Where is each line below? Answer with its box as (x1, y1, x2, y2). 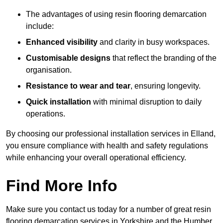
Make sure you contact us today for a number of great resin (6, 205, 211, 214)
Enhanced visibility (26, 38, 98, 47)
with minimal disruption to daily (91, 98, 202, 107)
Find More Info (6, 177, 117, 195)
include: (26, 22, 54, 31)
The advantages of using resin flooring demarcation (26, 10, 207, 19)
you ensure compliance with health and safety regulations (6, 141, 208, 150)
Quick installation (26, 98, 91, 107)
